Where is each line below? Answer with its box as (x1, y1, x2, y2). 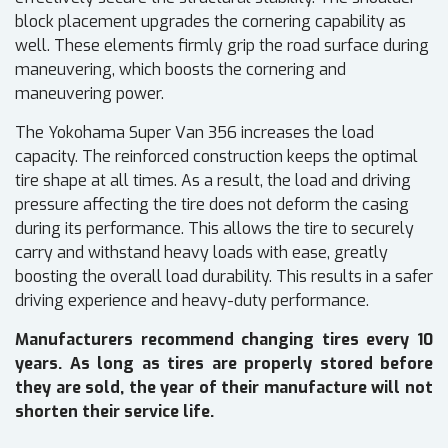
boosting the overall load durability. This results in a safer (15, 266, 433, 288)
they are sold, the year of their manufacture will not (15, 377, 433, 399)
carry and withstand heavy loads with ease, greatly (15, 242, 388, 264)
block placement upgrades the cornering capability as (15, 11, 406, 33)
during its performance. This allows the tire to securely (15, 218, 414, 240)
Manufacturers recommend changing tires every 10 (15, 329, 433, 351)
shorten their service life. (15, 401, 214, 423)
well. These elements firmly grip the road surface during (15, 35, 429, 57)
